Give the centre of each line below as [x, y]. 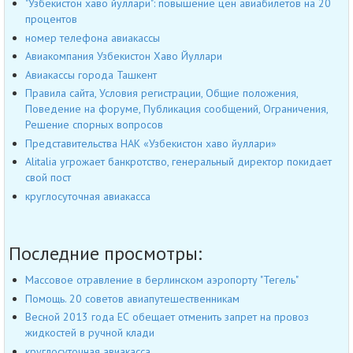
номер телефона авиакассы [93, 37]
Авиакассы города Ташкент [91, 74]
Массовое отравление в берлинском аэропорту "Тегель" [162, 280]
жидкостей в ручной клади [90, 333]
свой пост [48, 178]
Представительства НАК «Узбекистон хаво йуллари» [151, 143]
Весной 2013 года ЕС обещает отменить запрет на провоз [167, 317]
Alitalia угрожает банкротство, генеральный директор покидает [178, 162]
